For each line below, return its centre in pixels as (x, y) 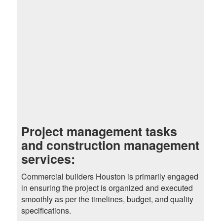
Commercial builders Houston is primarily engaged (110, 177)
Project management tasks (99, 131)
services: (48, 159)
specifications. (46, 211)
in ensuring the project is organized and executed (107, 188)
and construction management (110, 145)
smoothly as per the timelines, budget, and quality (107, 199)
